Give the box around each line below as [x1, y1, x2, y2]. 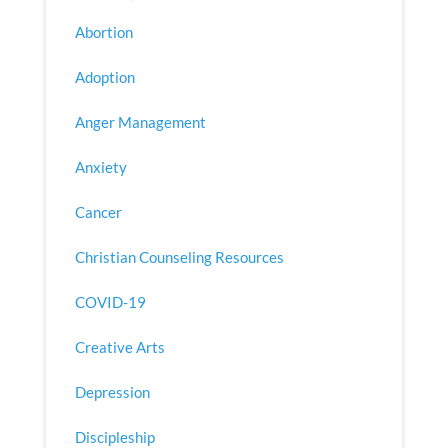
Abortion [74, 23, 133, 42]
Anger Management [74, 113, 206, 132]
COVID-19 [74, 293, 146, 312]
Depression [74, 383, 150, 402]
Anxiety [74, 158, 127, 177]
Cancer [74, 203, 122, 222]
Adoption [74, 68, 135, 87]
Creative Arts [74, 338, 165, 357]
